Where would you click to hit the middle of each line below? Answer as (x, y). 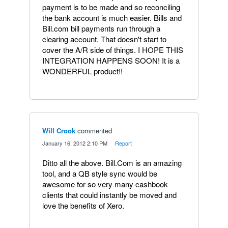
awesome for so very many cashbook (105, 184)
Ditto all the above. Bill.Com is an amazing (112, 163)
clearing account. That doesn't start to (104, 39)
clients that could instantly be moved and (109, 195)
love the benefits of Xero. (83, 205)
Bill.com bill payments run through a (101, 28)
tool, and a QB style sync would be (100, 173)
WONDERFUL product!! (82, 71)
